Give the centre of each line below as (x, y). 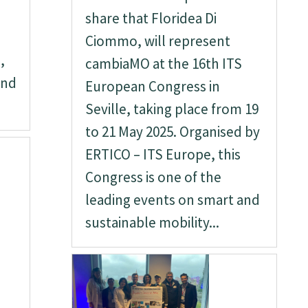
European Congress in (153, 86)
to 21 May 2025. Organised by (173, 132)
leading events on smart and (173, 200)
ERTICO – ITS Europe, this (163, 154)
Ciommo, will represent (158, 41)
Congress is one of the (154, 177)
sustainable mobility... (153, 222)
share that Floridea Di (151, 18)
